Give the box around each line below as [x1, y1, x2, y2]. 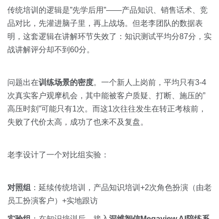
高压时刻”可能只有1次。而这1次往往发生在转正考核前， [7, 105, 206, 113]
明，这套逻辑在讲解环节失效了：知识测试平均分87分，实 [7, 32, 212, 41]
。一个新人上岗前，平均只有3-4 [93, 78, 206, 87]
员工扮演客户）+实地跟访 [7, 197, 98, 205]
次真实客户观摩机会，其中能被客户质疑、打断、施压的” [7, 91, 205, 100]
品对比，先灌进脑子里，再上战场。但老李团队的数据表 [7, 19, 203, 27]
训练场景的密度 [39, 78, 93, 87]
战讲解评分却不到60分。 [7, 45, 94, 54]
